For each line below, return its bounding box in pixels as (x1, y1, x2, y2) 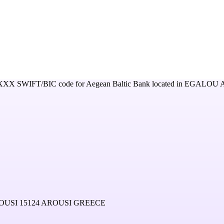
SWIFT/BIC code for (15, 79, 86, 88)
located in (152, 79, 182, 88)
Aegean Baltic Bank (86, 79, 150, 88)
